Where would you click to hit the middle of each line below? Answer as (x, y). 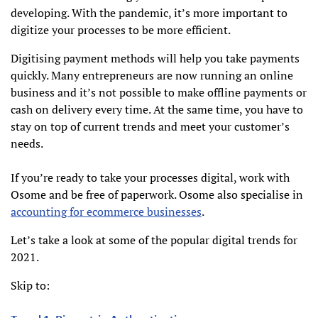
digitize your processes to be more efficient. (121, 30)
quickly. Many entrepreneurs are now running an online (152, 76)
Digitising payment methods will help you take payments (155, 59)
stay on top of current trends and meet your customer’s (150, 127)
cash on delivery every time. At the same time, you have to (157, 110)
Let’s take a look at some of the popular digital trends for (154, 240)
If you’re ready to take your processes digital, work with (150, 178)
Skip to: (30, 286)
